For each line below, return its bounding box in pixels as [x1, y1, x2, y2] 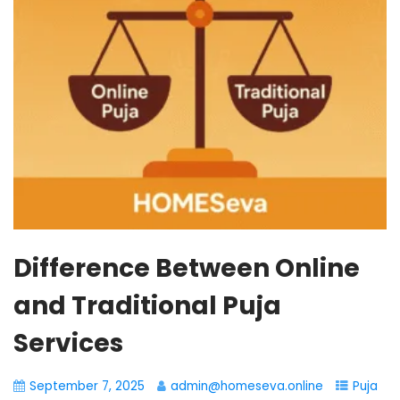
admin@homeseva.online [171, 378, 323, 395]
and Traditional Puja [13, 288, 281, 323]
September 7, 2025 [29, 378, 145, 395]
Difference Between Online [13, 251, 360, 286]
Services [13, 326, 123, 361]
